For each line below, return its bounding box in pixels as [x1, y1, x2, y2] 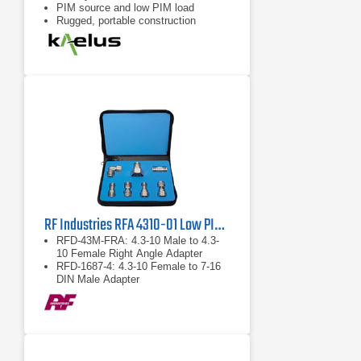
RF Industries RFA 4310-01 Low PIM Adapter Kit [214, 213, 224, 238]
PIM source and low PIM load [56, 2, 194, 14]
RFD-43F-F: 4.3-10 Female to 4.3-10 [56, 286, 226, 298]
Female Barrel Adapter [56, 299, 161, 311]
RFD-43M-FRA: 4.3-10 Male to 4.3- [56, 234, 219, 247]
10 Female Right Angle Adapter [56, 247, 202, 259]
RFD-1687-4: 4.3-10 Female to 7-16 [56, 260, 221, 272]
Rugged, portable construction [56, 15, 196, 27]
